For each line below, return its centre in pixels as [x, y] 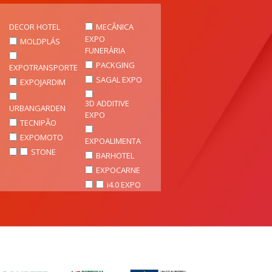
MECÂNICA [115, 26]
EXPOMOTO [42, 137]
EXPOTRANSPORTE [43, 67]
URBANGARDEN [37, 108]
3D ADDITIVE [107, 103]
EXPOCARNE [118, 170]
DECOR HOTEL [35, 26]
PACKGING [115, 65]
